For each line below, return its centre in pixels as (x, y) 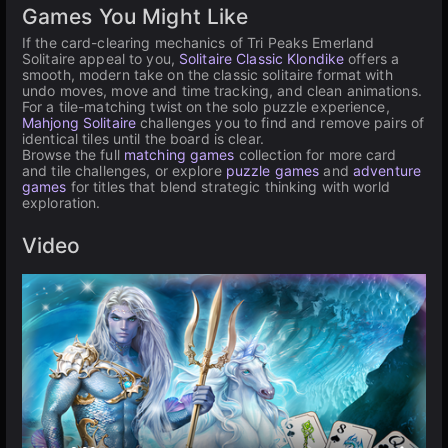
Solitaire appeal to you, (100, 58)
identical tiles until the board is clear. (143, 138)
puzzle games (272, 170)
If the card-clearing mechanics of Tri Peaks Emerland (198, 42)
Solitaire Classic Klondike (262, 58)
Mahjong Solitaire (79, 122)
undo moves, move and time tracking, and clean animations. (222, 90)
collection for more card (315, 154)
